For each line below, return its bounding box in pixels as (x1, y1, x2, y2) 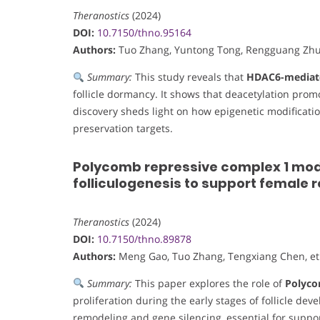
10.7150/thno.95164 (97, 26, 191, 40)
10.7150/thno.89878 (97, 231, 191, 246)
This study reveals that (131, 70, 246, 84)
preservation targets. (73, 121, 173, 136)
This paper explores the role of (131, 276, 285, 290)
